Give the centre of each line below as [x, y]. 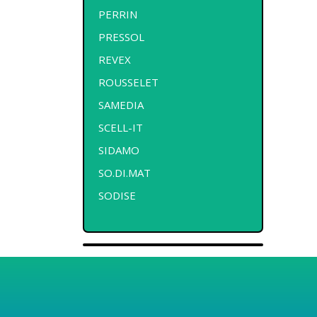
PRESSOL [121, 36]
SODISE [117, 195]
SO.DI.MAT [125, 172]
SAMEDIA [121, 104]
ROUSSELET [128, 82]
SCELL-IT [121, 127]
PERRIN [118, 14]
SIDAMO [119, 150]
